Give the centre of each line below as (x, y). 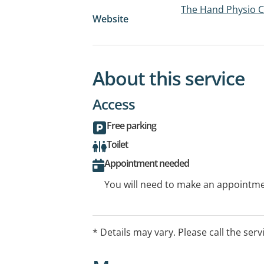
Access (114, 104)
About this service (169, 78)
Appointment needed (147, 163)
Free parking (131, 125)
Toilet (117, 144)
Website (110, 19)
